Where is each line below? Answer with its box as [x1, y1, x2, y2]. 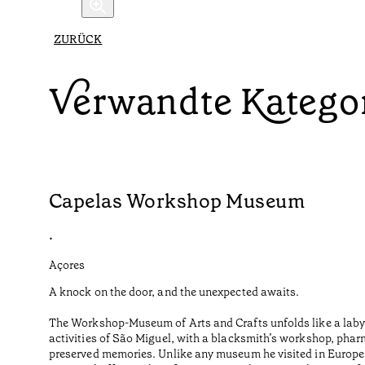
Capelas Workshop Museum [49, 188, 306, 215]
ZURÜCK [54, 32, 103, 47]
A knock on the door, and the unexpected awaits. [49, 284, 300, 299]
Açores [49, 257, 86, 272]
